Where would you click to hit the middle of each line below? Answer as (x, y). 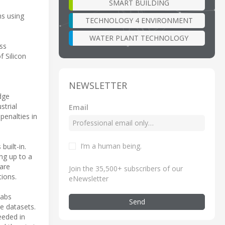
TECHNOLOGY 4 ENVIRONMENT (139, 20)
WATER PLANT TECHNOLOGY (139, 38)
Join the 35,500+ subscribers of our (126, 168)
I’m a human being (110, 146)
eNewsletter (89, 178)
